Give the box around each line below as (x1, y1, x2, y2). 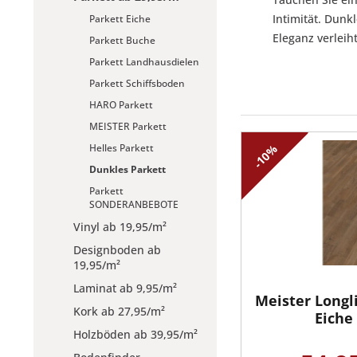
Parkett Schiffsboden (89, 76, 185, 90)
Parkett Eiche (89, 12, 151, 25)
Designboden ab (73, 242, 161, 257)
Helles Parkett (89, 141, 154, 155)
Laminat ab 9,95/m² (73, 280, 177, 296)
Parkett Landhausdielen (89, 55, 199, 69)
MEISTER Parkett (89, 120, 167, 133)
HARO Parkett (89, 98, 153, 112)
